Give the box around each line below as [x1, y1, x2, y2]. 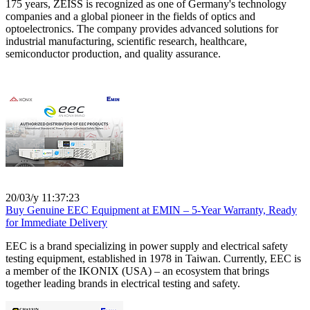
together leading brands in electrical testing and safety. [6, 277, 240, 289]
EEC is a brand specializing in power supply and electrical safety [6, 239, 288, 252]
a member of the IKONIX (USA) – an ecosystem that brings [6, 264, 269, 277]
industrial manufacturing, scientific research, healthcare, [6, 35, 247, 47]
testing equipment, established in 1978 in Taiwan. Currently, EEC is [6, 252, 301, 264]
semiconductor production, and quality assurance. [6, 47, 221, 60]
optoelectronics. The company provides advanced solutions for [6, 22, 278, 35]
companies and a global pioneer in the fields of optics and [6, 10, 255, 22]
